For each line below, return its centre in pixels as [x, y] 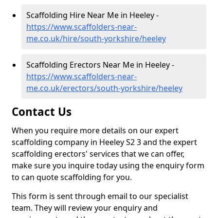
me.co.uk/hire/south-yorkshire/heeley [96, 38]
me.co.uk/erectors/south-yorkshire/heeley [104, 88]
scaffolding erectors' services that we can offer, [98, 154]
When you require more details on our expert [95, 130]
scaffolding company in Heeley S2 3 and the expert [104, 142]
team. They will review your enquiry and [85, 208]
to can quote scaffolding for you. [72, 177]
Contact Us [42, 112]
